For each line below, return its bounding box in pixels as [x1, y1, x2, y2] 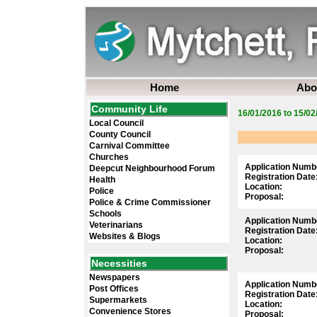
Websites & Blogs [89, 231, 161, 241]
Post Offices [89, 284, 139, 294]
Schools [89, 209, 122, 219]
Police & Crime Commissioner [89, 197, 211, 207]
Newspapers [89, 272, 140, 282]
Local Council [89, 118, 144, 128]
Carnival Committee [89, 141, 170, 151]
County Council [89, 129, 151, 139]
